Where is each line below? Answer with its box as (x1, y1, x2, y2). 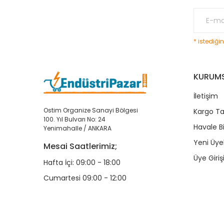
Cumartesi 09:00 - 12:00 (43, 173, 126, 183)
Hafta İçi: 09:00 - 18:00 (43, 157, 120, 167)
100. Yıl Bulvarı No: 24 (43, 115, 105, 123)
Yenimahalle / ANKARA (43, 124, 111, 132)
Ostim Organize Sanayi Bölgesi (43, 106, 138, 114)
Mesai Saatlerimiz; (43, 140, 117, 152)
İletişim (193, 91, 218, 101)
